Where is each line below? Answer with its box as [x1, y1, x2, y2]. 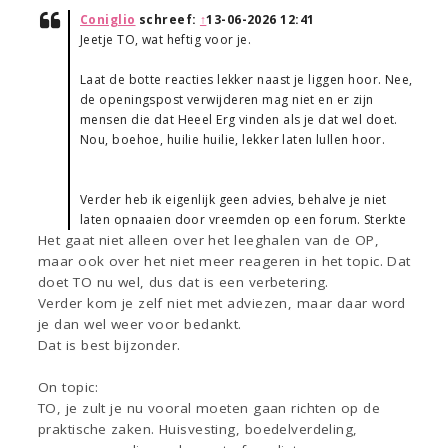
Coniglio [80, 11, 136, 29]
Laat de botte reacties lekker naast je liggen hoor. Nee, [80, 71, 413, 89]
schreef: [135, 11, 200, 29]
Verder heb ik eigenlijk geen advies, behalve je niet [80, 191, 387, 209]
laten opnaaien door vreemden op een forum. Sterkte [80, 211, 407, 229]
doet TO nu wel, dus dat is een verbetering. [38, 273, 329, 292]
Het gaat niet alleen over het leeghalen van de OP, [38, 231, 380, 250]
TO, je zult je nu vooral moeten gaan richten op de [38, 399, 381, 418]
